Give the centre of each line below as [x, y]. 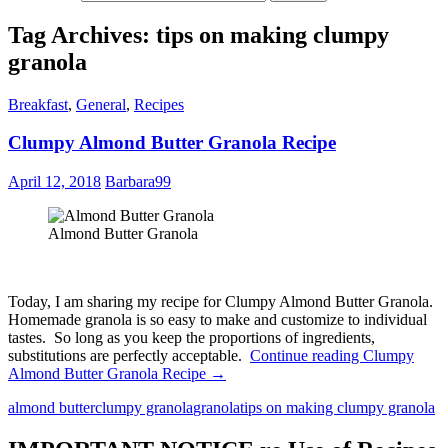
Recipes [159, 104]
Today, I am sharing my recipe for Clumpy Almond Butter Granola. [220, 302]
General [101, 104]
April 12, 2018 [54, 182]
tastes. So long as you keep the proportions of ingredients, [191, 338]
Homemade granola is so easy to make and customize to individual [217, 320]
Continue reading [306, 356]
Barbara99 [138, 182]
